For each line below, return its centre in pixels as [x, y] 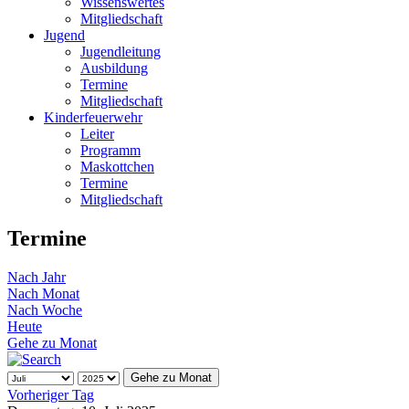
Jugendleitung [121, 52]
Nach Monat [43, 293]
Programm [110, 150]
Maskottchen [117, 167]
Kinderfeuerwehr [93, 117]
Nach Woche [45, 309]
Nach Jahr [37, 277]
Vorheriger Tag [51, 394]
